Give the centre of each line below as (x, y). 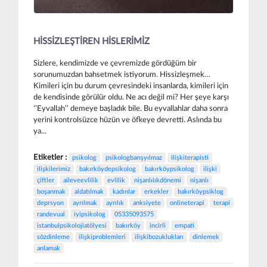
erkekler (156, 191)
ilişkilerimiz (54, 169)
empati (184, 225)
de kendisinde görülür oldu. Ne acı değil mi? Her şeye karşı (131, 97)
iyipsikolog (90, 214)
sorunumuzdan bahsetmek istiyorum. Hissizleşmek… (122, 74)
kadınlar (124, 191)
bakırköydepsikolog (108, 169)
